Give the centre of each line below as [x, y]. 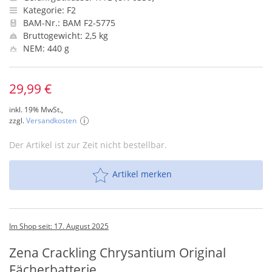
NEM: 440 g [45, 48]
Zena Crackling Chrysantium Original [117, 253]
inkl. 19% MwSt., [36, 110]
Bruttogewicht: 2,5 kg [64, 36]
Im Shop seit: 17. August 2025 [59, 226]
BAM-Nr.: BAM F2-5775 [68, 23]
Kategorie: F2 [48, 10]
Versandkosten [51, 121]
